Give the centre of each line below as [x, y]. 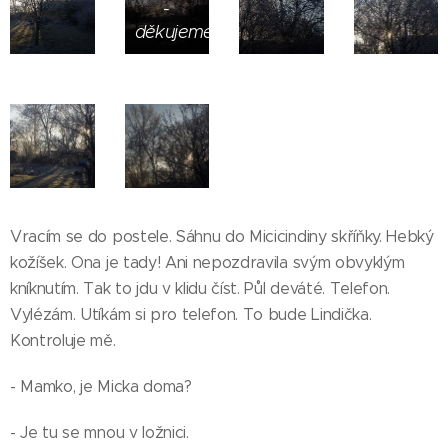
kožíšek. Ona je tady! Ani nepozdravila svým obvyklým [207, 262]
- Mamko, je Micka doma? [101, 386]
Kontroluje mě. [63, 340]
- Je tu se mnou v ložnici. [99, 432]
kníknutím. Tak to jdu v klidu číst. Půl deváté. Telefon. [200, 288]
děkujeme [173, 31]
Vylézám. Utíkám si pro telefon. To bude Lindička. [191, 314]
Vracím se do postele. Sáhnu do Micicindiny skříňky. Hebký [222, 236]
